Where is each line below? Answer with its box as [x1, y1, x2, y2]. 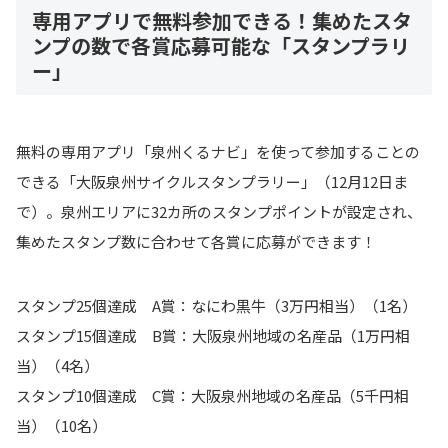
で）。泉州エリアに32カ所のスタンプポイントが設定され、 [16, 200, 422, 222]
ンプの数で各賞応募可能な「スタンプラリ [32, 31, 410, 61]
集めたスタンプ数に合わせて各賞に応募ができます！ [16, 230, 379, 252]
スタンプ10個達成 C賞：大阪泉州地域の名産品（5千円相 [16, 385, 409, 407]
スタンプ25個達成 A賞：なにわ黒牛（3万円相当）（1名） [16, 295, 417, 317]
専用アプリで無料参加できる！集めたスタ [32, 6, 412, 36]
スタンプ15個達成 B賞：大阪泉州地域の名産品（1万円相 [16, 325, 410, 347]
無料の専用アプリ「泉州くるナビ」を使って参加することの [16, 140, 420, 162]
